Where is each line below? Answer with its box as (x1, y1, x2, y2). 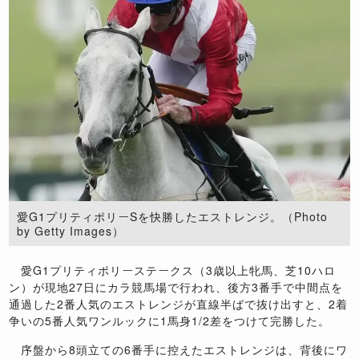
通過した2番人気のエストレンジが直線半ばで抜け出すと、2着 (9, 296, 349, 313)
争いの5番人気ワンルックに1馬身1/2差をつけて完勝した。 (9, 313, 331, 329)
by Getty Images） (17, 223, 125, 240)
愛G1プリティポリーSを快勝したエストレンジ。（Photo (17, 208, 329, 225)
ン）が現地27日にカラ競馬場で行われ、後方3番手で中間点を (9, 279, 344, 296)
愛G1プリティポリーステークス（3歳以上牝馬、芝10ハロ (9, 262, 337, 279)
